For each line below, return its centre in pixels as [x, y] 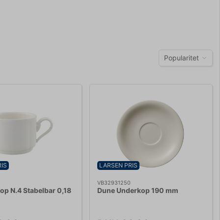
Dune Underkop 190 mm [138, 190]
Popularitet [181, 58]
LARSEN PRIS [118, 165]
